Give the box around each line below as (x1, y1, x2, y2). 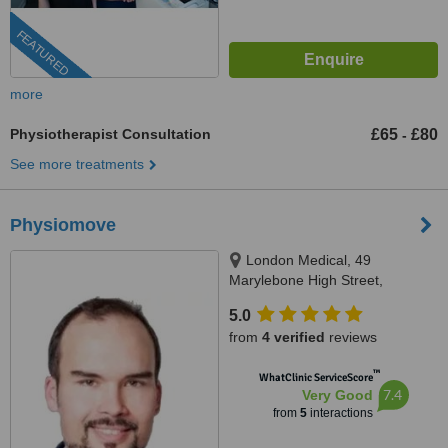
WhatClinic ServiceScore (258, 371, 373, 384)
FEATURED (13, 27, 72, 80)
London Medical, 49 (246, 252, 371, 268)
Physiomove (10, 215, 116, 235)
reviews (325, 329, 377, 345)
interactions (306, 406, 373, 420)
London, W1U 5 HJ (229, 292, 349, 308)
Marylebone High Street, (229, 272, 383, 288)
